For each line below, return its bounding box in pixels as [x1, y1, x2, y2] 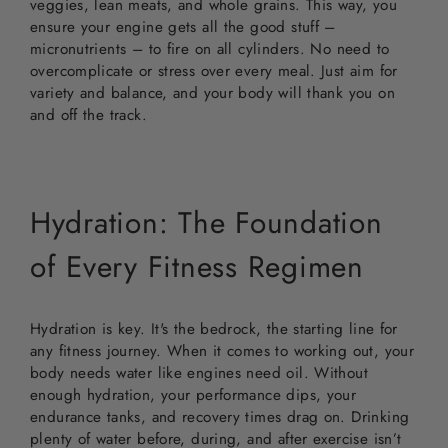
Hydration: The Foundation [30, 200, 383, 244]
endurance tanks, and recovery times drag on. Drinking [30, 406, 410, 429]
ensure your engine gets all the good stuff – [30, 16, 336, 39]
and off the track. [30, 104, 147, 127]
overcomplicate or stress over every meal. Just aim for [30, 60, 398, 83]
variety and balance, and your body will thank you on [30, 82, 395, 105]
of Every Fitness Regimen [30, 244, 364, 288]
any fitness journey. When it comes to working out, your [30, 340, 415, 363]
